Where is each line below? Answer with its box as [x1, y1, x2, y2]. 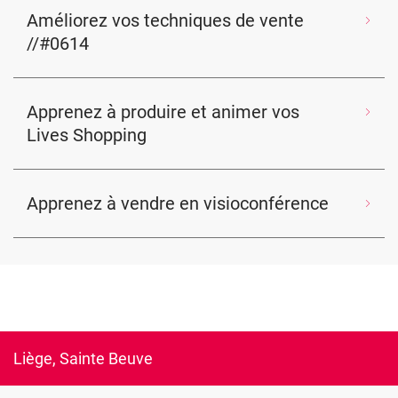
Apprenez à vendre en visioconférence [27, 193, 329, 214]
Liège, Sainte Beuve [13, 349, 153, 368]
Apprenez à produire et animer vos [27, 101, 299, 123]
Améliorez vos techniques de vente [27, 10, 304, 31]
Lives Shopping [27, 124, 147, 146]
